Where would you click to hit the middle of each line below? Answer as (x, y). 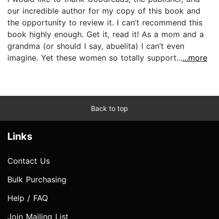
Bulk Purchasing (37, 179)
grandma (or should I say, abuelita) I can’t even (96, 46)
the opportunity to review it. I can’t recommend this (105, 22)
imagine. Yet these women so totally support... (95, 57)
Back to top (109, 108)
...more (195, 57)
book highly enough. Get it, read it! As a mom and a (106, 34)
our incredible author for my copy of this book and (104, 11)
